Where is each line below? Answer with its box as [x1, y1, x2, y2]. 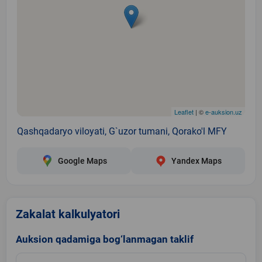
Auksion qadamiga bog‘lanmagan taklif [16, 233, 194, 245]
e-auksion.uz [205, 106, 242, 116]
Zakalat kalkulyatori [16, 206, 120, 221]
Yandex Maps [171, 156, 222, 166]
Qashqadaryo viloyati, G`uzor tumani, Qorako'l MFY [17, 125, 227, 137]
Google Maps [57, 156, 107, 166]
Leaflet [174, 106, 194, 116]
